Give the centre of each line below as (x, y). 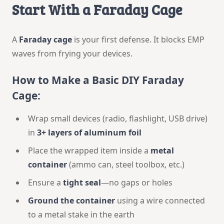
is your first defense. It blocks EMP (138, 39)
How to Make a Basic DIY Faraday (98, 80)
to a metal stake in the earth (81, 214)
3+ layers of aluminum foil (89, 132)
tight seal (82, 182)
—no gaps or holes (137, 182)
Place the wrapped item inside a (89, 150)
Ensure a (45, 182)
